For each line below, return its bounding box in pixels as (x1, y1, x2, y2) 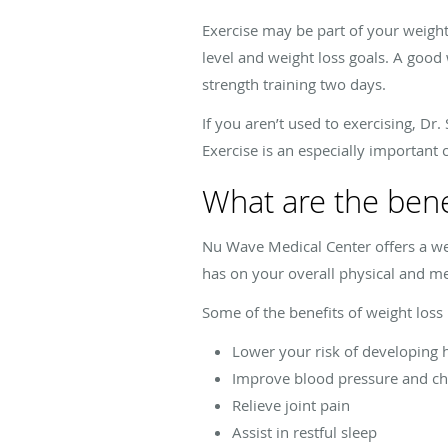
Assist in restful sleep (232, 421, 377, 442)
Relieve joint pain (232, 394, 350, 415)
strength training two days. (202, 73, 386, 94)
